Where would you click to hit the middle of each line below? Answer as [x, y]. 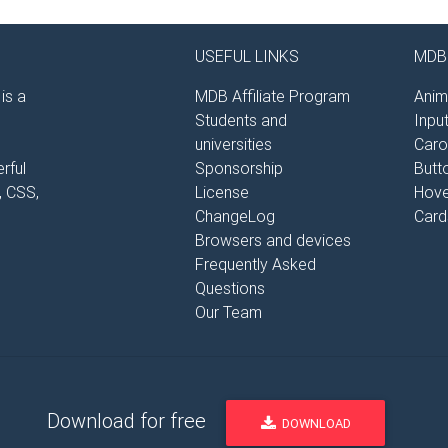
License [221, 192]
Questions [229, 288]
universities [233, 144]
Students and [240, 120]
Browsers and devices [272, 240]
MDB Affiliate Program [272, 96]
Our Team [228, 312]
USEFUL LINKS [246, 56]
